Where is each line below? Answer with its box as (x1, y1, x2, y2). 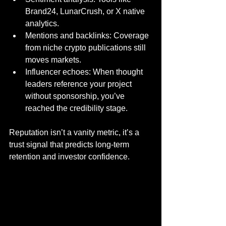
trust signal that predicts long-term (9, 140, 131, 149)
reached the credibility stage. (25, 104, 128, 112)
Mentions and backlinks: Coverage (25, 31, 151, 40)
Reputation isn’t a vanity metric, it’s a (9, 128, 141, 137)
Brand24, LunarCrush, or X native (25, 7, 147, 16)
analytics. (25, 19, 59, 28)
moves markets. (25, 55, 81, 64)
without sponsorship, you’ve (25, 92, 127, 100)
